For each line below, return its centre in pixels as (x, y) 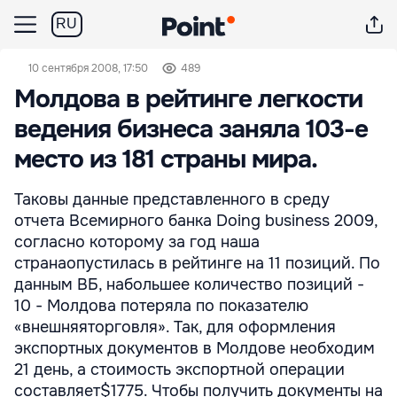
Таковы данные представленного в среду (172, 199)
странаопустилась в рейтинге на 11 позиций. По (197, 263)
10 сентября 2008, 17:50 (88, 68)
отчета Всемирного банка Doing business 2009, (196, 221)
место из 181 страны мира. (166, 160)
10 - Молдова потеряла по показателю (161, 306)
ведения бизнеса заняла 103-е (191, 129)
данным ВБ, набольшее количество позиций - (189, 284)
